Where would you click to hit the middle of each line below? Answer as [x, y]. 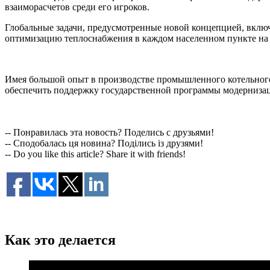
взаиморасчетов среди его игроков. [77, 7]
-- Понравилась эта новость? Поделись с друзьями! [109, 132]
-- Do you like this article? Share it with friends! [95, 154]
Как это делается [60, 240]
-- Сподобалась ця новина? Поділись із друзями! [104, 143]
